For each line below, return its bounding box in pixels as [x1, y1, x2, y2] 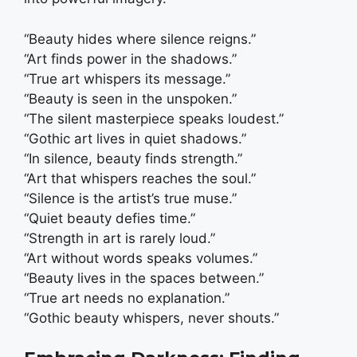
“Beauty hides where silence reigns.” [24, 30, 256, 47]
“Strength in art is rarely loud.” [24, 229, 215, 246]
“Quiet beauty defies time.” [24, 210, 195, 226]
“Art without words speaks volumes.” [24, 249, 257, 266]
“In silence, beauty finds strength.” [24, 150, 242, 167]
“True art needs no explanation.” [24, 289, 229, 306]
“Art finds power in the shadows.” [24, 50, 237, 67]
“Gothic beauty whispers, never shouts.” [24, 309, 279, 326]
